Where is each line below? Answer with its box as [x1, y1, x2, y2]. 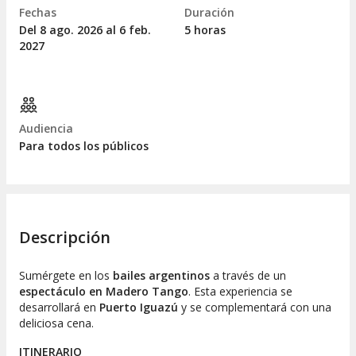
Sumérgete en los [19, 267, 113, 283]
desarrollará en [19, 299, 99, 315]
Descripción [19, 226, 110, 248]
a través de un [210, 267, 286, 283]
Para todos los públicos [19, 138, 149, 154]
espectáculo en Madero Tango [19, 283, 188, 299]
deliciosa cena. [19, 315, 94, 331]
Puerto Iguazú [99, 299, 178, 315]
